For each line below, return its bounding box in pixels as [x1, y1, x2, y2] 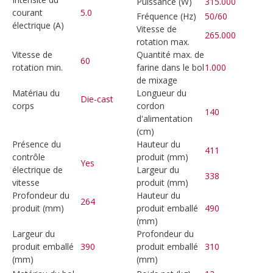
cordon [136, 99, 165, 112]
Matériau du [12, 87, 60, 99]
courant [12, 6, 43, 18]
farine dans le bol [136, 61, 204, 73]
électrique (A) [12, 19, 64, 31]
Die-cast [80, 93, 114, 105]
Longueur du [136, 87, 186, 99]
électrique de [12, 163, 63, 175]
